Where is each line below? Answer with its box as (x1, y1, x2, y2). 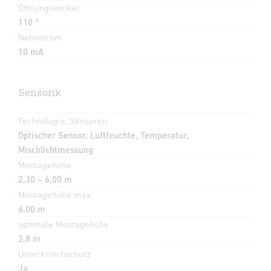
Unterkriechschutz (18, 249, 91, 260)
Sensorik (18, 86, 61, 99)
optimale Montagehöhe (18, 219, 109, 230)
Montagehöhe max (18, 189, 91, 200)
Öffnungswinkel (18, 2, 79, 13)
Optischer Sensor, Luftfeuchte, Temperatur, (18, 130, 189, 141)
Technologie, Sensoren (18, 116, 107, 126)
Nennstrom (18, 32, 62, 43)
